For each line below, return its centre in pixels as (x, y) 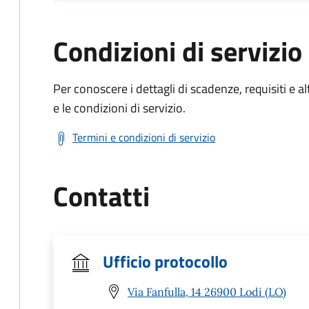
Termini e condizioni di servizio (144, 137)
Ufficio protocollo (165, 261)
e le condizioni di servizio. (119, 108)
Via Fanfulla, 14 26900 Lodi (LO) (207, 291)
